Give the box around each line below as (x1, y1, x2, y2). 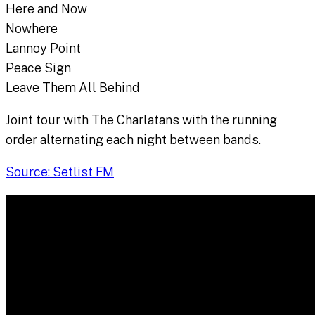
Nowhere (6, 21, 58, 37)
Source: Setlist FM (6, 165, 114, 180)
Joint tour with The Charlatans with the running (6, 112, 277, 128)
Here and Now (6, 1, 87, 17)
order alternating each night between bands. (6, 132, 261, 148)
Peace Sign (6, 60, 71, 76)
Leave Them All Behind (6, 80, 140, 96)
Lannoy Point (6, 41, 81, 56)
